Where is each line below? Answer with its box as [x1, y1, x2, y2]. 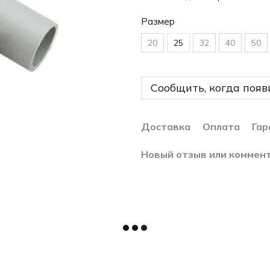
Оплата [202, 121, 240, 133]
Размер [141, 16, 175, 27]
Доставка [141, 121, 190, 133]
